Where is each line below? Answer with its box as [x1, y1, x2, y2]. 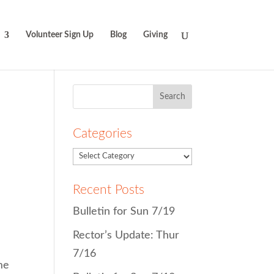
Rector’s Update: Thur [73, 229, 180, 241]
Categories [73, 127, 133, 140]
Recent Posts [73, 183, 145, 196]
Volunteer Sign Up [25, 31, 94, 39]
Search [72, 84, 110, 97]
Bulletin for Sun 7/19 [73, 206, 176, 217]
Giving [143, 31, 168, 39]
